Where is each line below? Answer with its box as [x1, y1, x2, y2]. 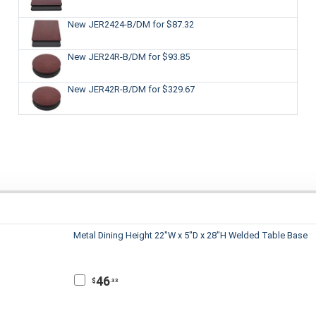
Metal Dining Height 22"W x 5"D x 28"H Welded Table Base [73, 230, 308, 241]
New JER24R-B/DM [67, 51, 148, 62]
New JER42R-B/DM [67, 83, 148, 95]
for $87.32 [152, 18, 194, 30]
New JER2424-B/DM [67, 18, 152, 30]
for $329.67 [147, 83, 195, 95]
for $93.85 [147, 51, 190, 62]
